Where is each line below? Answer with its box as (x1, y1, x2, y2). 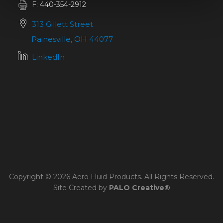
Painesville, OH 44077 (31, 34, 113, 44)
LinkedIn (32, 52, 65, 62)
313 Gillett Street (32, 19, 93, 29)
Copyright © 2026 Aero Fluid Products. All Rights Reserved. (9, 172, 214, 182)
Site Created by (53, 183, 109, 193)
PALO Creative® (109, 183, 170, 193)
